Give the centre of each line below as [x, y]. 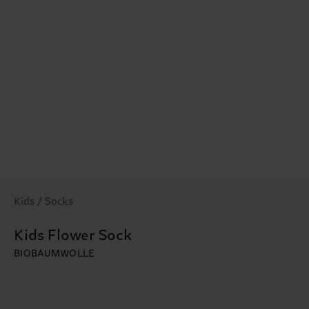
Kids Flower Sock [73, 236]
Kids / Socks [43, 202]
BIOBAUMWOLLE [54, 254]
